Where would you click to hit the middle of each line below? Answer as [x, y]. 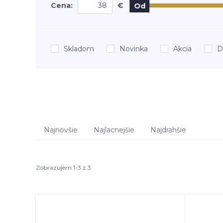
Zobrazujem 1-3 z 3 [63, 167]
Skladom [79, 49]
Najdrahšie [168, 130]
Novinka [134, 49]
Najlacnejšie [114, 130]
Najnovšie [61, 130]
